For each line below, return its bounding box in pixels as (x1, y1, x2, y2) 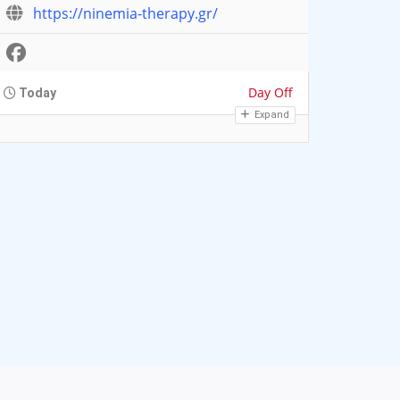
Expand (252, 109, 289, 121)
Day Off (248, 84, 293, 102)
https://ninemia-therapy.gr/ (33, 4, 218, 24)
